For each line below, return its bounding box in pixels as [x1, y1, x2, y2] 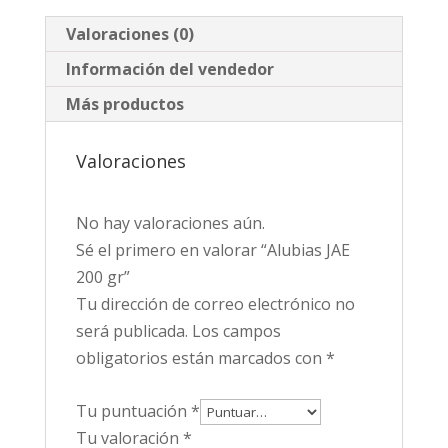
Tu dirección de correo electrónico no [75, 293, 355, 316]
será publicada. [75, 320, 188, 343]
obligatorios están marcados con [75, 347, 326, 370]
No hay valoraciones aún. [75, 212, 265, 235]
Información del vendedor [65, 58, 274, 81]
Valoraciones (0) [65, 23, 194, 46]
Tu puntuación [75, 400, 191, 423]
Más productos [65, 93, 184, 116]
